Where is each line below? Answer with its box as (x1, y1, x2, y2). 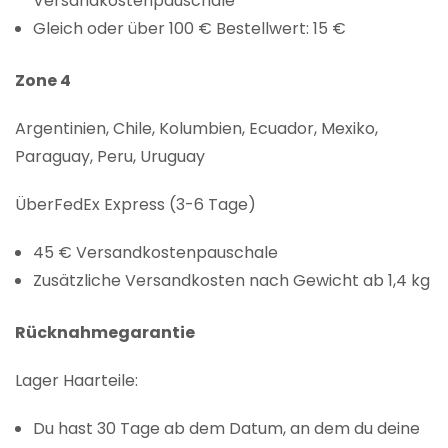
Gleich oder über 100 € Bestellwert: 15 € (33, 17, 347, 41)
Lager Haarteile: (15, 369, 138, 393)
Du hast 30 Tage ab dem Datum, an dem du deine (33, 417, 421, 441)
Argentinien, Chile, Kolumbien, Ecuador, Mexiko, (15, 117, 378, 141)
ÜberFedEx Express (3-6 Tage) (15, 193, 256, 217)
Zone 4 (15, 69, 71, 93)
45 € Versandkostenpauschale (33, 241, 279, 265)
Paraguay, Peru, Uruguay (15, 145, 205, 169)
